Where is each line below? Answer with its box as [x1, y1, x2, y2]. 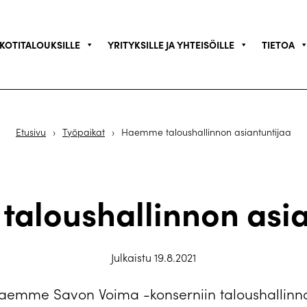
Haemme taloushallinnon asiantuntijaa [121, 125, 291, 138]
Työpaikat [62, 125, 105, 138]
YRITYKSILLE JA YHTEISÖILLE [107, 38, 234, 51]
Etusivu [16, 125, 46, 138]
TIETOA [261, 38, 295, 51]
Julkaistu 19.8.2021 [111, 250, 196, 265]
